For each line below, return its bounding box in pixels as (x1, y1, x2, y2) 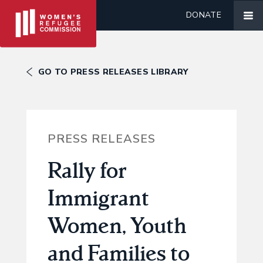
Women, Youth (47, 211, 187, 240)
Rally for (47, 156, 127, 184)
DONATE (186, 9, 221, 21)
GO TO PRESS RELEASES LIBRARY (38, 66, 188, 77)
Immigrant (47, 183, 149, 212)
